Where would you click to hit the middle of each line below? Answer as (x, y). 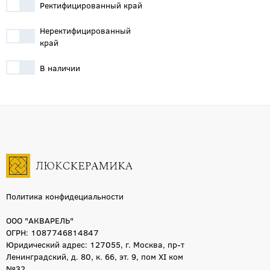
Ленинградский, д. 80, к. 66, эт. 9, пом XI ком (95, 256)
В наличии (60, 67)
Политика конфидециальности (65, 196)
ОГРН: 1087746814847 (52, 232)
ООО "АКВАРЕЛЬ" (40, 220)
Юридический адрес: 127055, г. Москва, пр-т (95, 244)
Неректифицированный (85, 30)
